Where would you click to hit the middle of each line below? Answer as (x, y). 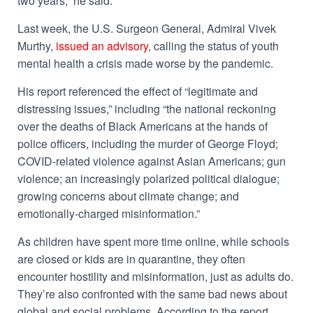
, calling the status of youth (213, 46)
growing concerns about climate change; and (128, 196)
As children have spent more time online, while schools (153, 241)
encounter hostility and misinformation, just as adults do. (155, 276)
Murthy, (37, 46)
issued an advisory (102, 46)
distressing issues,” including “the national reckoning (147, 109)
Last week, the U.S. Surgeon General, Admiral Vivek (147, 28)
